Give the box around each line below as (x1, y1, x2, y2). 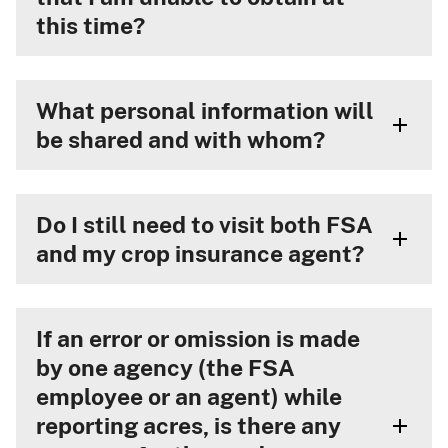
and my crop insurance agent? (36, 240, 364, 267)
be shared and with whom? (36, 126, 325, 153)
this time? (36, 12, 145, 39)
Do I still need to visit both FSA (36, 211, 373, 238)
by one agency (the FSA (36, 354, 295, 381)
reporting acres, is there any (36, 412, 341, 439)
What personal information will (36, 97, 374, 124)
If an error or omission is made (36, 325, 360, 352)
